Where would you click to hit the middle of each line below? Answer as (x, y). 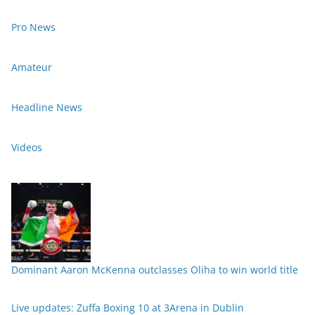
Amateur (32, 67)
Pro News (33, 27)
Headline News (47, 108)
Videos (27, 148)
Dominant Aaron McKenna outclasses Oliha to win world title (155, 270)
